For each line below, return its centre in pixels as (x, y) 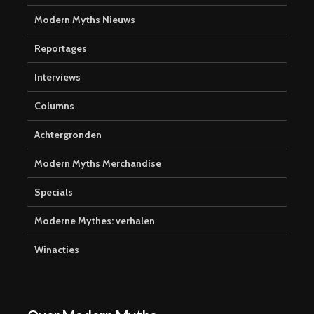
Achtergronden (68, 134)
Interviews (57, 77)
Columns (54, 105)
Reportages (61, 48)
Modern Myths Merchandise (98, 163)
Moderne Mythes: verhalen (95, 220)
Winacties (57, 249)
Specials (54, 192)
